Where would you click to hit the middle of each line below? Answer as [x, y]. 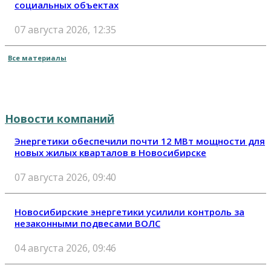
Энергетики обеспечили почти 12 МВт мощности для [140, 141]
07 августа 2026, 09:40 [65, 177]
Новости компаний [60, 118]
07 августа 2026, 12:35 [65, 29]
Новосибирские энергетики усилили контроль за [129, 211]
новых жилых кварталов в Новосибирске [110, 152]
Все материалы [37, 57]
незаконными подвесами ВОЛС [87, 223]
